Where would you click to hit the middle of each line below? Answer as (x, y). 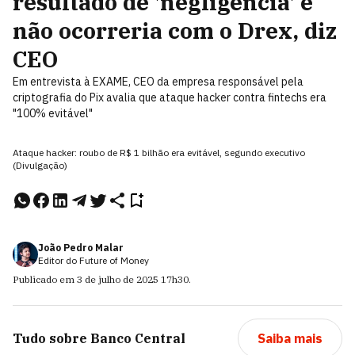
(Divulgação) (40, 165)
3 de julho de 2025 (118, 279)
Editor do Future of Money (94, 260)
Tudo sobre (50, 338)
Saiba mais (290, 338)
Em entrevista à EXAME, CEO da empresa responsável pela (158, 82)
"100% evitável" (53, 113)
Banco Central (138, 338)
